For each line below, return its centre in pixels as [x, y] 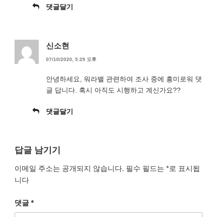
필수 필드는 [146, 169]
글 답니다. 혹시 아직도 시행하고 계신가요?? [113, 90]
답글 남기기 [38, 150]
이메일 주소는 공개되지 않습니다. [69, 169]
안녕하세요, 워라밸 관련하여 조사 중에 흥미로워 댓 [124, 79]
